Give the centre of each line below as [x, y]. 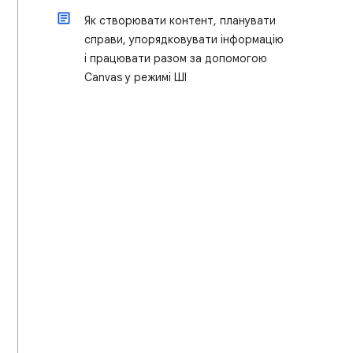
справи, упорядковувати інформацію [184, 39]
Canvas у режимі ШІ [136, 77]
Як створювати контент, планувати [180, 20]
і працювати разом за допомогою [176, 58]
